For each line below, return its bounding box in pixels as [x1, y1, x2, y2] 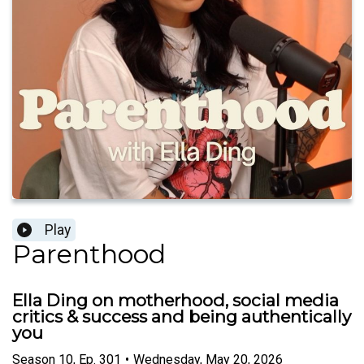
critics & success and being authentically [12, 306, 351, 327]
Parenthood [12, 238, 166, 271]
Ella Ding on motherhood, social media [12, 290, 339, 311]
